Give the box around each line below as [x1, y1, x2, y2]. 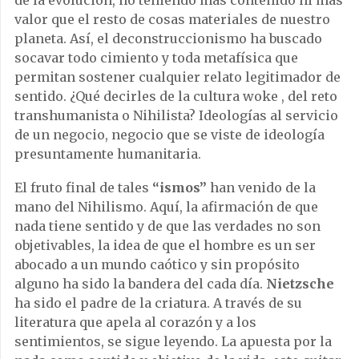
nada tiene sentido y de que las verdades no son [14, 218, 321, 235]
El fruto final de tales [14, 179, 152, 196]
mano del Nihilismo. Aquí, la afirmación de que [14, 199, 318, 216]
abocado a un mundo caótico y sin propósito [14, 256, 300, 273]
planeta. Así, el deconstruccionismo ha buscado [14, 30, 322, 47]
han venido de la [207, 179, 316, 196]
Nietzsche [266, 276, 334, 292]
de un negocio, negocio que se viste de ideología [14, 127, 325, 143]
